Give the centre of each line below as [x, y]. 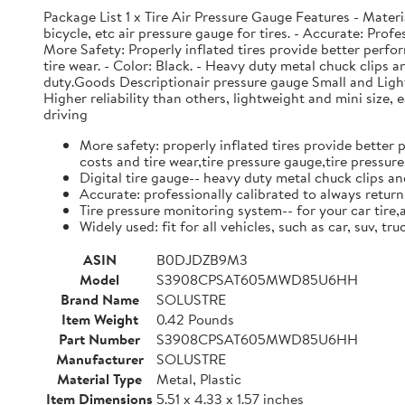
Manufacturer [99, 359]
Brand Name [99, 299]
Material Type [99, 379]
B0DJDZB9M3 [202, 259]
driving [66, 114]
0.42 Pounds [195, 319]
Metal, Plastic [199, 379]
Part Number [99, 339]
